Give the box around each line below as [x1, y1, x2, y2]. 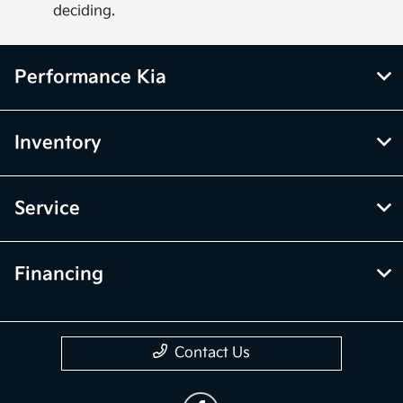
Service [14, 198, 80, 220]
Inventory [14, 132, 102, 155]
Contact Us [175, 345, 250, 363]
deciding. [53, 3, 116, 21]
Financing [14, 264, 103, 286]
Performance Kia [14, 67, 166, 89]
